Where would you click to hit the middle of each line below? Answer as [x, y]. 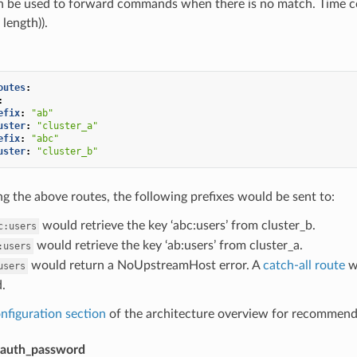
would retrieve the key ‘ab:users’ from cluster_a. [168, 245]
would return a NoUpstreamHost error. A [145, 265]
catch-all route [304, 265]
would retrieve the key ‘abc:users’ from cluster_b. [177, 225]
